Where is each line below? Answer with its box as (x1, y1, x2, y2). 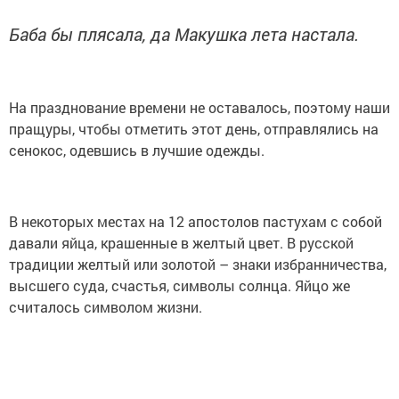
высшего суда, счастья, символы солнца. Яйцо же (9, 275, 350, 295)
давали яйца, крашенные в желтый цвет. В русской (9, 232, 354, 252)
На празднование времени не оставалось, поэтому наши (9, 97, 390, 117)
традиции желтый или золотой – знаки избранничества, (9, 254, 387, 273)
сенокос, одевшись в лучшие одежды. (9, 140, 265, 159)
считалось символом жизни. (9, 297, 202, 316)
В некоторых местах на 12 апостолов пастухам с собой (9, 211, 382, 231)
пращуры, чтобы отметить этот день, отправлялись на (9, 118, 379, 138)
